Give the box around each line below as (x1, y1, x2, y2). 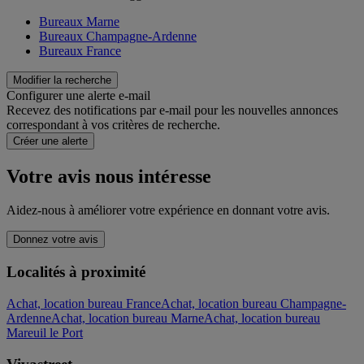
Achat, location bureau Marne (51, 310, 204, 325)
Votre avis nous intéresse (6, 165, 211, 187)
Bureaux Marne (39, 14, 119, 28)
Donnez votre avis (13, 233, 98, 246)
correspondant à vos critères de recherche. (6, 117, 220, 132)
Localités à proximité (6, 263, 145, 281)
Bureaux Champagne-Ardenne (39, 28, 197, 43)
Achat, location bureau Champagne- (161, 296, 346, 310)
